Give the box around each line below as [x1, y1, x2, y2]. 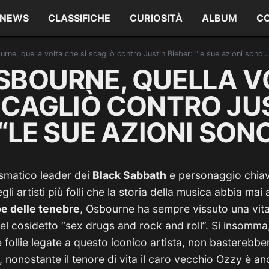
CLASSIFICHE [48, 12, 111, 24]
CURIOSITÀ [130, 12, 183, 24]
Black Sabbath [92, 169, 166, 181]
